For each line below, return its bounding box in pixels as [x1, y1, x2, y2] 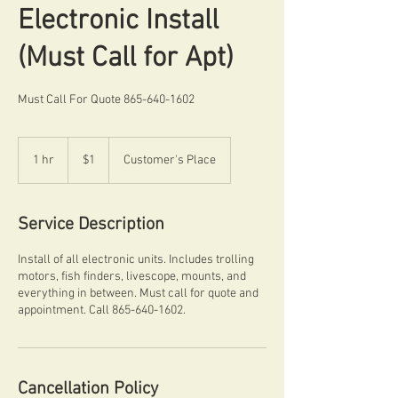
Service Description [18, 214, 164, 235]
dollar [68, 157, 91, 167]
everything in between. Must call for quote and [18, 286, 259, 301]
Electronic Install [18, 4, 219, 38]
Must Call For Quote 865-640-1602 [18, 92, 195, 107]
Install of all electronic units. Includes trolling [18, 252, 254, 267]
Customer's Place [123, 153, 216, 168]
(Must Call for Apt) [18, 42, 234, 76]
